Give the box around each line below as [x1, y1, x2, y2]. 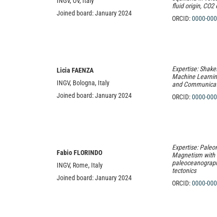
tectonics [172, 167, 196, 174]
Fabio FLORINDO [57, 149, 102, 156]
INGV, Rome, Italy [57, 161, 103, 169]
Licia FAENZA [57, 66, 93, 74]
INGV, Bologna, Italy [57, 79, 111, 87]
